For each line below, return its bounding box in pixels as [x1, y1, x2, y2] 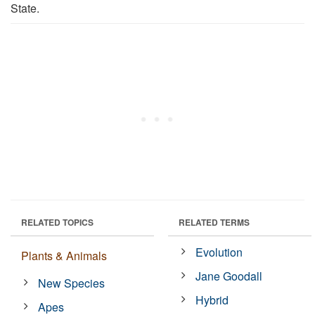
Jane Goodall [195, 267, 263, 284]
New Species [38, 274, 105, 291]
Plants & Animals [21, 247, 107, 264]
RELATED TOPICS [21, 215, 94, 229]
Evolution [195, 243, 243, 260]
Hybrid [195, 291, 229, 308]
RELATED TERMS [179, 215, 250, 229]
